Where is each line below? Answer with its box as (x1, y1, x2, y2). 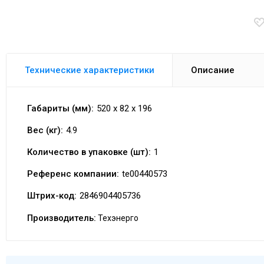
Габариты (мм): (27, 103, 94, 114)
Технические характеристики (25, 65, 154, 75)
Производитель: (27, 213, 96, 223)
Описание (191, 65, 235, 75)
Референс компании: (27, 169, 119, 179)
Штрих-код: (27, 190, 77, 201)
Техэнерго (96, 213, 138, 223)
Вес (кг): (27, 125, 63, 136)
